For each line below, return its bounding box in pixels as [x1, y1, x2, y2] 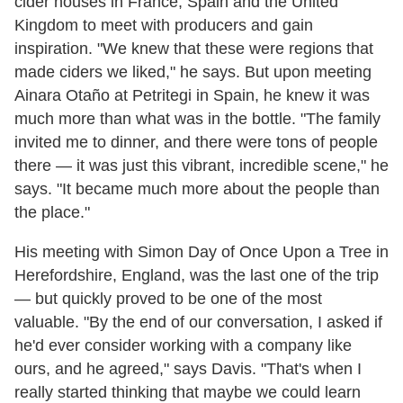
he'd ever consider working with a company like [14, 336, 352, 354]
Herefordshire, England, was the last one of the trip [14, 265, 379, 284]
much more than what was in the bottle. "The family [14, 109, 381, 128]
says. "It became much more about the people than [14, 179, 380, 198]
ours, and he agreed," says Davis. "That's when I [14, 359, 362, 378]
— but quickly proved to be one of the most [14, 289, 322, 308]
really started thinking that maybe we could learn [14, 382, 361, 401]
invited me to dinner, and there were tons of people [14, 132, 378, 151]
